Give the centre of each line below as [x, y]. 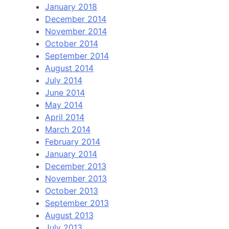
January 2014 [71, 154]
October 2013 [72, 190]
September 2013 [77, 203]
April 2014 [65, 117]
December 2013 [76, 166]
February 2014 [73, 141]
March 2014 [68, 129]
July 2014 [64, 80]
